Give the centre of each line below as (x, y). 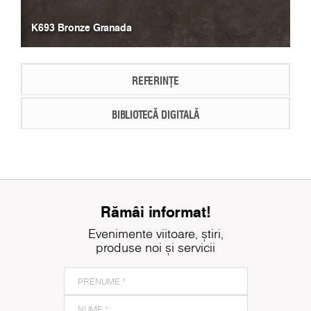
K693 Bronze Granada (82, 27)
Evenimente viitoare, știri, (155, 233)
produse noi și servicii (155, 247)
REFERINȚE (155, 80)
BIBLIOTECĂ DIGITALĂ (155, 114)
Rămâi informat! (155, 211)
